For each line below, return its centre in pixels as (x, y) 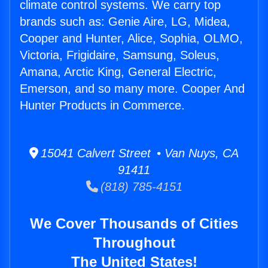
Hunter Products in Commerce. (102, 106)
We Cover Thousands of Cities (134, 224)
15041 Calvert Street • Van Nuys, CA (138, 153)
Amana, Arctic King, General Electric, (118, 72)
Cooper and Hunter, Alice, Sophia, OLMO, (131, 39)
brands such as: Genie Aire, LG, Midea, (125, 22)
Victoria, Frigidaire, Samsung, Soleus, (120, 55)
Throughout (134, 243)
